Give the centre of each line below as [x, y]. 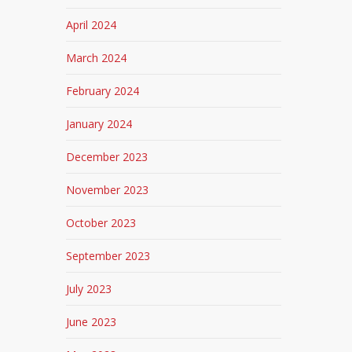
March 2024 [97, 58]
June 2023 [92, 322]
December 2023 [107, 157]
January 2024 [99, 124]
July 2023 [89, 289]
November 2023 [108, 190]
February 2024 [103, 91]
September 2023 [108, 256]
